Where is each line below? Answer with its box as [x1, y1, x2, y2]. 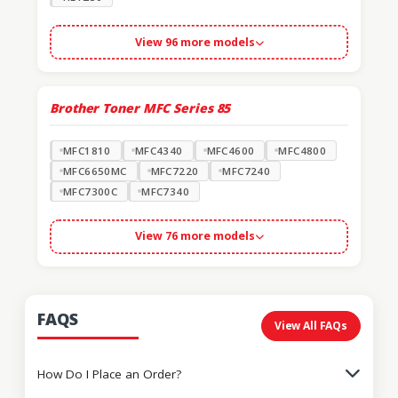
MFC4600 [206, 143, 255, 157]
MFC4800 [278, 143, 327, 157]
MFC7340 [141, 184, 190, 198]
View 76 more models [134, 228, 255, 244]
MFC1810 [63, 143, 111, 157]
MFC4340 [134, 143, 183, 157]
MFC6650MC [63, 163, 127, 178]
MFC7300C [63, 184, 118, 198]
